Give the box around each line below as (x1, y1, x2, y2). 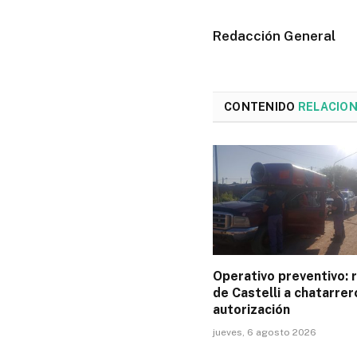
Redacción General (213, 27, 335, 44)
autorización (213, 302, 290, 318)
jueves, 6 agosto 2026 (213, 327, 316, 339)
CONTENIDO (224, 100, 298, 113)
